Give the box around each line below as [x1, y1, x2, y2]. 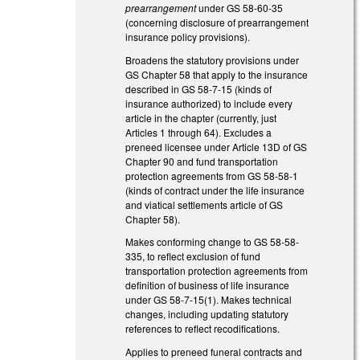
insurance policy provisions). [125, 29, 251, 43]
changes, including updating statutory [125, 307, 289, 321]
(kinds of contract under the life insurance [125, 182, 305, 197]
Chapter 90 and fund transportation [125, 153, 279, 168]
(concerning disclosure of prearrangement [125, 14, 309, 29]
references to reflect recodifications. [125, 321, 280, 336]
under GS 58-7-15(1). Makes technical [125, 292, 292, 307]
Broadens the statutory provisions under [125, 52, 300, 67]
